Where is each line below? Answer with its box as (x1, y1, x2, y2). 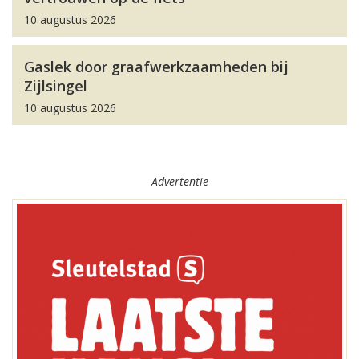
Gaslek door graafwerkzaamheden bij (24, 57, 288, 76)
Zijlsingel (24, 76, 87, 95)
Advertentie (151, 174, 208, 189)
